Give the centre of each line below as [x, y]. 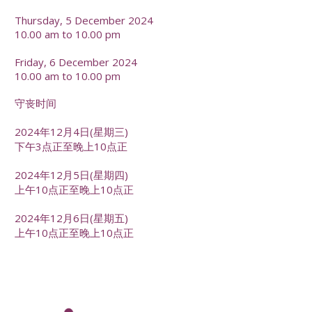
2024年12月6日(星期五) [72, 218]
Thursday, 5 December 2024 [84, 20]
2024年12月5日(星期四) [72, 175]
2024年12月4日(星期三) [72, 132]
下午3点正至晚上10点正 [71, 147]
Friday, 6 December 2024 [76, 62]
